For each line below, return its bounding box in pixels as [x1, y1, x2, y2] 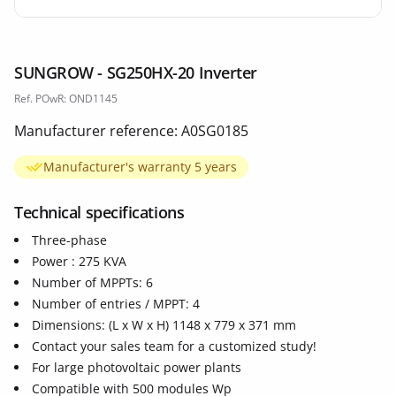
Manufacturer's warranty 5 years [43, 158, 237, 175]
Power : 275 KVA [32, 253, 126, 270]
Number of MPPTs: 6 [32, 274, 153, 291]
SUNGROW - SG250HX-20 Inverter [14, 62, 257, 83]
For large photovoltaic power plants [32, 359, 241, 376]
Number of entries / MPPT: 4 [32, 295, 200, 312]
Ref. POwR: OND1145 [14, 91, 118, 106]
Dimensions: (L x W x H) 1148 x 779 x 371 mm [32, 316, 296, 333]
